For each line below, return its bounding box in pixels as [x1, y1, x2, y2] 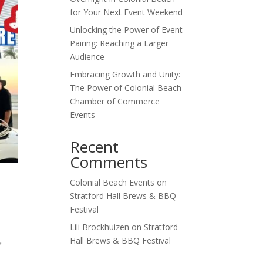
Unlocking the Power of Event [70, 24, 183, 36]
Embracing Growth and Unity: [70, 69, 181, 80]
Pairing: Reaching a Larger [70, 38, 169, 49]
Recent [70, 136, 119, 158]
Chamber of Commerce [70, 96, 160, 107]
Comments [70, 151, 148, 173]
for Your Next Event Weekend [70, 6, 183, 18]
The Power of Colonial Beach [70, 82, 182, 94]
